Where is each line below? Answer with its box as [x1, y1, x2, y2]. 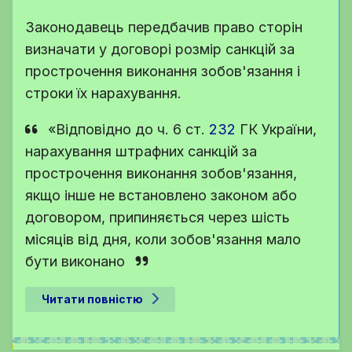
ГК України [236, 120, 313, 137]
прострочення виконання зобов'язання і [25, 62, 300, 79]
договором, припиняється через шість [25, 208, 290, 225]
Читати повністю [42, 291, 143, 306]
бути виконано [25, 252, 125, 269]
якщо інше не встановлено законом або [25, 186, 297, 203]
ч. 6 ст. [157, 120, 209, 137]
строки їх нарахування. [25, 84, 181, 101]
